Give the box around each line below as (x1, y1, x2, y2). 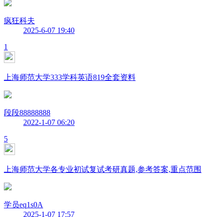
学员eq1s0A (4, 200, 43, 209)
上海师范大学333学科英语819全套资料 (4, 73, 136, 81)
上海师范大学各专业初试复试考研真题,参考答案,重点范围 (4, 165, 201, 173)
